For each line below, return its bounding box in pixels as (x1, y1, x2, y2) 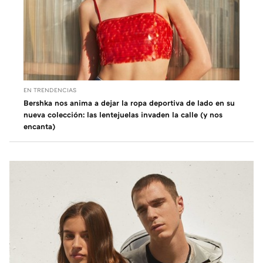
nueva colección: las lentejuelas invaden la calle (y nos (23, 109, 222, 119)
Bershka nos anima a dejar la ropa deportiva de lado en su (23, 97, 235, 107)
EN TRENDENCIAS (23, 86, 76, 93)
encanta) (23, 121, 55, 131)
